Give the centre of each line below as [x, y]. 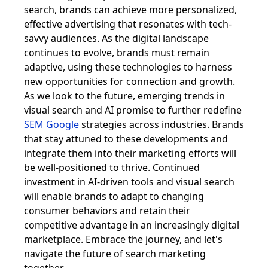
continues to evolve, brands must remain [117, 53]
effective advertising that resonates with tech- [128, 24]
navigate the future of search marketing [115, 254]
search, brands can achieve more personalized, [130, 10]
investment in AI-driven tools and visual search [129, 182]
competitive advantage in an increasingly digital [132, 225]
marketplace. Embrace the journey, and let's [123, 239]
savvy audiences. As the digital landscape [116, 38]
